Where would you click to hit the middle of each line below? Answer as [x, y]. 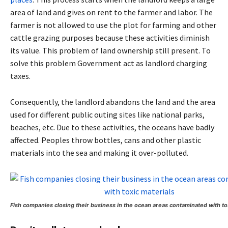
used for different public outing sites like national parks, [107, 115]
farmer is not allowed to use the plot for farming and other [113, 25]
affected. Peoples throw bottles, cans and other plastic [106, 140]
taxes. [20, 76]
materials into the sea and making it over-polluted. [99, 153]
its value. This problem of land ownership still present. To [110, 51]
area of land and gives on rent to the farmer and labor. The [111, 12]
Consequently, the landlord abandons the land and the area [113, 102]
